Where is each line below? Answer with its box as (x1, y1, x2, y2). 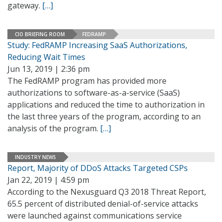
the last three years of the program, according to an (7, 111, 201, 122)
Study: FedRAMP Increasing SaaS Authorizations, (7, 40, 187, 51)
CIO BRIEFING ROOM (15, 30, 65, 38)
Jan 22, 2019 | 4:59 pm (7, 174, 89, 185)
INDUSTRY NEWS (15, 153, 56, 161)
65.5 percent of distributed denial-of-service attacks (7, 198, 198, 209)
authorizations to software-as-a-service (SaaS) (7, 87, 180, 98)
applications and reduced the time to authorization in (7, 99, 205, 110)
